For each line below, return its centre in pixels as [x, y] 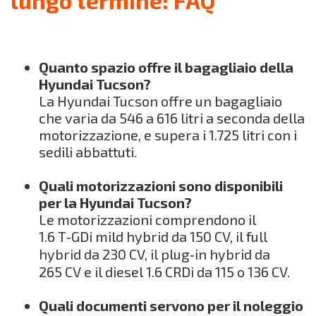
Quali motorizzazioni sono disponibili [161, 185]
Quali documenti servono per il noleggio [171, 305]
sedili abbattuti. [88, 151]
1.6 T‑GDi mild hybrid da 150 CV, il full [153, 236]
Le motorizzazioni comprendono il [147, 219]
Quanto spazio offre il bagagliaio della [166, 67]
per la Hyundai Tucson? [115, 202]
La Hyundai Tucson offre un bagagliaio [160, 101]
